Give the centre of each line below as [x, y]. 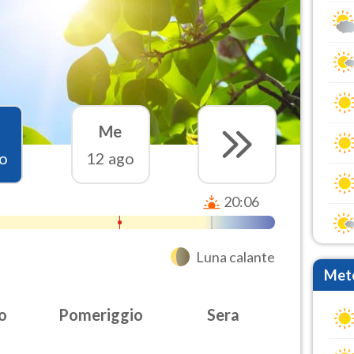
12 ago [111, 158]
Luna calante [236, 256]
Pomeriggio [100, 314]
